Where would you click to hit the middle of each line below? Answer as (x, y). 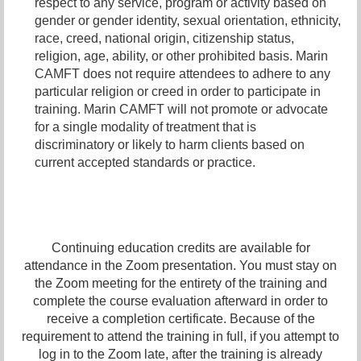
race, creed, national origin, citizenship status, (164, 39)
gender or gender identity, (107, 21)
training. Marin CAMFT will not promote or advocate (181, 110)
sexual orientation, (235, 21)
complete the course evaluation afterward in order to (180, 301)
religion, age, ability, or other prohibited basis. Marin (181, 56)
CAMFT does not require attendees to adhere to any (183, 74)
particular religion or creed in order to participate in (178, 92)
